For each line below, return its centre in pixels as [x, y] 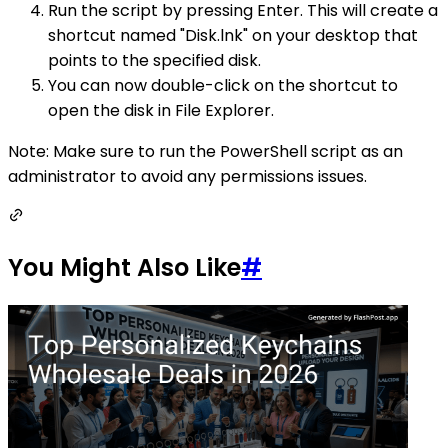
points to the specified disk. [154, 60]
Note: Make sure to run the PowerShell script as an [205, 151]
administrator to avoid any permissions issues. [187, 176]
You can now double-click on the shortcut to [223, 85]
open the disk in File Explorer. [161, 110]
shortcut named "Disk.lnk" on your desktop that [233, 35]
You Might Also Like [124, 267]
